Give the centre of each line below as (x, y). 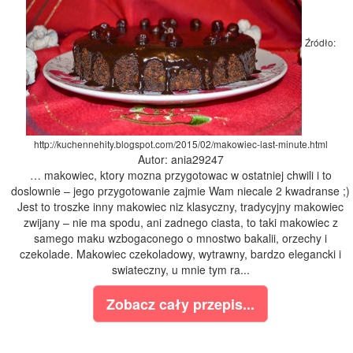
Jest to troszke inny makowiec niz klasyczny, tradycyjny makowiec (180, 207)
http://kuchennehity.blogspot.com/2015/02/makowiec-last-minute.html (180, 144)
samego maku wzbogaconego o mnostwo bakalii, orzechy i (180, 238)
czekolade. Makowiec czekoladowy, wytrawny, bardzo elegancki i (180, 254)
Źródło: (320, 43)
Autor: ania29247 (180, 160)
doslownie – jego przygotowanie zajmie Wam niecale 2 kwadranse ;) (180, 191)
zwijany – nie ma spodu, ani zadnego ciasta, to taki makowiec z (180, 223)
